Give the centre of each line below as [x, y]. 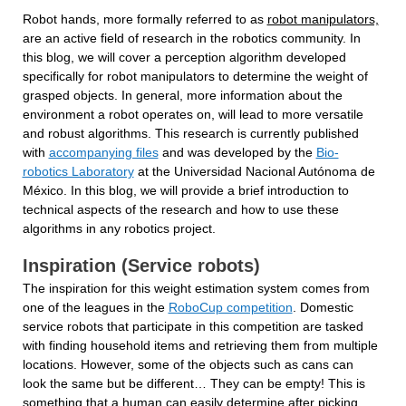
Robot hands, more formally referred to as [145, 19]
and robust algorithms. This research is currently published [190, 133]
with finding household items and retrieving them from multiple [200, 345]
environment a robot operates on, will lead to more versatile [193, 114]
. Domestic [323, 307]
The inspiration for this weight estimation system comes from [196, 288]
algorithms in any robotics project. [119, 228]
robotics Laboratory [78, 171]
